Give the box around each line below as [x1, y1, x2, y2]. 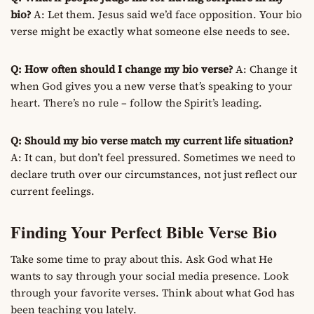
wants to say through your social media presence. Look [11, 268, 289, 283]
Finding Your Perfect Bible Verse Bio [11, 219, 277, 244]
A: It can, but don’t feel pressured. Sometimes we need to [11, 149, 296, 165]
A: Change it [233, 61, 297, 76]
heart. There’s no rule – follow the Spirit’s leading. [11, 95, 262, 110]
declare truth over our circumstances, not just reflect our [11, 166, 297, 182]
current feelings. [11, 183, 95, 198]
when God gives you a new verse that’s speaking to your [11, 78, 292, 93]
